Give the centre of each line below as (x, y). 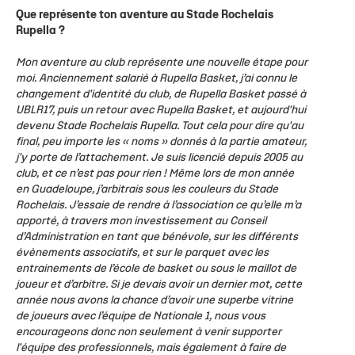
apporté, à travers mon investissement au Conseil (141, 221)
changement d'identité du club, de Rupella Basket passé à (161, 94)
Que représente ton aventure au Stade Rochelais (145, 15)
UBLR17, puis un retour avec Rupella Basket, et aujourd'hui (161, 110)
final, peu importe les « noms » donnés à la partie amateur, (161, 142)
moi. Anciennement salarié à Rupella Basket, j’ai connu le (157, 78)
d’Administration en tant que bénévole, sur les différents (157, 237)
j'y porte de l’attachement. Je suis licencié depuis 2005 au (159, 158)
